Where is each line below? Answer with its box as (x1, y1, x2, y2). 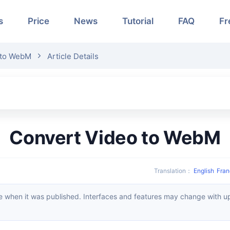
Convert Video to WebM (23, 126, 221, 149)
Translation (158, 166, 186, 175)
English (194, 166, 214, 175)
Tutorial (122, 16, 154, 26)
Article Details (47, 51, 99, 61)
